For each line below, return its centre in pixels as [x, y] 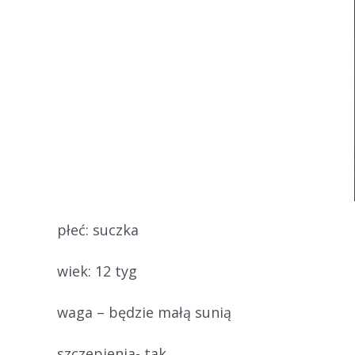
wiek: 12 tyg [97, 271]
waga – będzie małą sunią [144, 312]
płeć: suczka [98, 230]
